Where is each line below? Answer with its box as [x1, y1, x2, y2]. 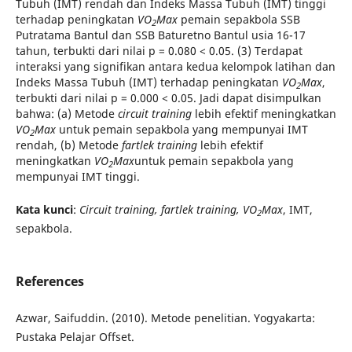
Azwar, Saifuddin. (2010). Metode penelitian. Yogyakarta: [15, 310, 315, 326]
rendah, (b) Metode [15, 137, 122, 152]
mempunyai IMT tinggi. [15, 168, 140, 184]
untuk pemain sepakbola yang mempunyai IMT [55, 121, 308, 137]
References [15, 273, 84, 291]
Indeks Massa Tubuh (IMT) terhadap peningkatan [15, 74, 282, 90]
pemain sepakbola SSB [177, 11, 300, 27]
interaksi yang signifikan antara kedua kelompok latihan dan [15, 58, 335, 74]
